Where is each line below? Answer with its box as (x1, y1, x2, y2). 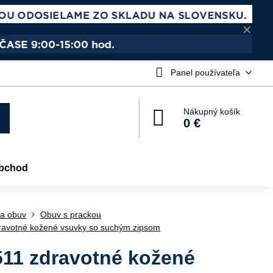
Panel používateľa (170, 68, 240, 78)
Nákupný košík (183, 106, 241, 116)
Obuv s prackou (40, 209, 102, 219)
